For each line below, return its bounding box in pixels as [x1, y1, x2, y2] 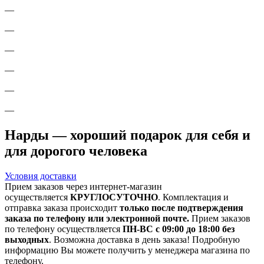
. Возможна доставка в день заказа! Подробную [49, 234, 240, 245]
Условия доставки [5, 170, 77, 181]
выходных [5, 234, 49, 245]
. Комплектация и [158, 192, 229, 202]
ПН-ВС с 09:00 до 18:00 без [123, 223, 235, 234]
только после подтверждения [120, 202, 243, 213]
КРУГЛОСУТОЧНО [70, 192, 158, 202]
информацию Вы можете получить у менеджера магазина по [5, 245, 250, 255]
